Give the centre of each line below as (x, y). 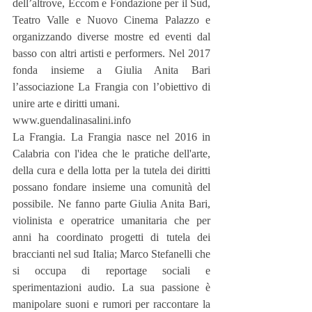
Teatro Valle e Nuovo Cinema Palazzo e (111, 19)
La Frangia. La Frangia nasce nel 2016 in (111, 136)
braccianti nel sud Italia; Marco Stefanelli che (111, 253)
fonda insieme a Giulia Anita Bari (111, 70)
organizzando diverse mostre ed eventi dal (111, 36)
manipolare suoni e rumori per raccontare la (111, 304)
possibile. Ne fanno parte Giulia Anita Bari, (111, 203)
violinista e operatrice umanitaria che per (111, 220)
